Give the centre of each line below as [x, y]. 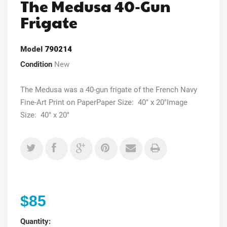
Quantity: [35, 221]
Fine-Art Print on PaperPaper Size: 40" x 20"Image [104, 102]
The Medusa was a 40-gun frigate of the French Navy [109, 89]
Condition [36, 64]
